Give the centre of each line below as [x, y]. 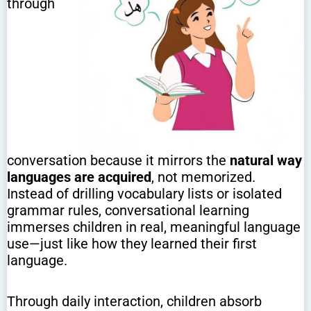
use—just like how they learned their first [132, 244]
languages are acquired [79, 177]
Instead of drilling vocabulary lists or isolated [144, 194]
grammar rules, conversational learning [128, 211]
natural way [266, 161]
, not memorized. [203, 177]
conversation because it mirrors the [118, 161]
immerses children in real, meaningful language [154, 227]
